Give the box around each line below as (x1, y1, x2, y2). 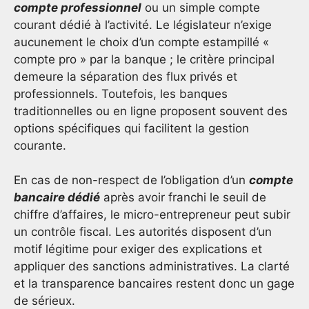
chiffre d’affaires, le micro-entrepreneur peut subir (14, 208, 290, 222)
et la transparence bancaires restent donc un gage (14, 277, 295, 291)
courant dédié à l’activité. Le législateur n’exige (14, 17, 272, 32)
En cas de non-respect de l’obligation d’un (14, 173, 249, 188)
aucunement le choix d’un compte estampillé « (14, 34, 269, 49)
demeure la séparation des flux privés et (14, 69, 237, 83)
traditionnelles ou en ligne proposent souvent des (14, 103, 288, 118)
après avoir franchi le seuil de (100, 190, 266, 205)
